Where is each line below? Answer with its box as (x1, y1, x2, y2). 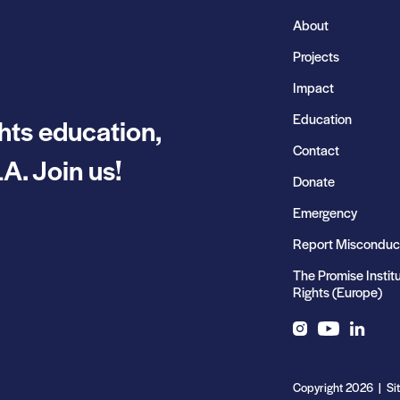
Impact (293, 78, 334, 96)
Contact (293, 140, 339, 159)
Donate (293, 171, 335, 190)
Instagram (292, 334, 350, 353)
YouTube (317, 334, 367, 353)
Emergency (293, 203, 357, 221)
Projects (293, 46, 339, 65)
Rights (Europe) (293, 282, 382, 301)
